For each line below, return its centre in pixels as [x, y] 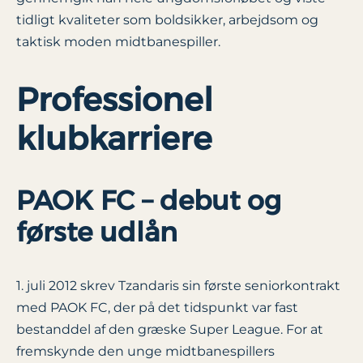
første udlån [97, 231]
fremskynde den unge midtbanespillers [145, 351]
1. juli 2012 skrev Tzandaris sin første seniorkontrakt [178, 285]
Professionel [115, 99]
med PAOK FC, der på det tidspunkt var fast [157, 307]
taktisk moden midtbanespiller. [118, 42]
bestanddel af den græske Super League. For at [170, 329]
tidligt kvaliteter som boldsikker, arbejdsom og [167, 20]
